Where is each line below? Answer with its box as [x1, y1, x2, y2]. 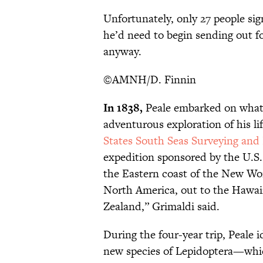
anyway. [103, 43, 141, 60]
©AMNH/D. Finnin [103, 72, 196, 88]
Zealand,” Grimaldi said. [103, 198, 220, 215]
